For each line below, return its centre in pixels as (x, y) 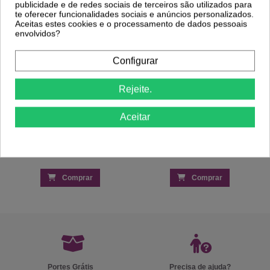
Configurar (135, 61)
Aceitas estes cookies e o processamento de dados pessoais (131, 24)
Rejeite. (135, 89)
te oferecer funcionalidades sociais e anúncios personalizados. (134, 14)
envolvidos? (38, 33)
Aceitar (135, 117)
